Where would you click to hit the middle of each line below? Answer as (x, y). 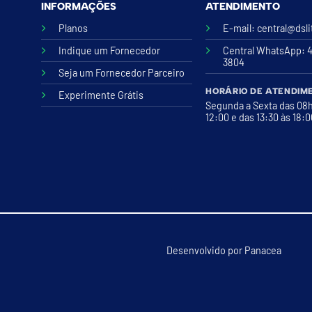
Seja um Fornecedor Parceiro (121, 73)
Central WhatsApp (263, 51)
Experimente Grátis (101, 95)
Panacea (263, 250)
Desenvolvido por (205, 250)
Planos (73, 29)
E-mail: (240, 29)
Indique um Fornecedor (109, 51)
